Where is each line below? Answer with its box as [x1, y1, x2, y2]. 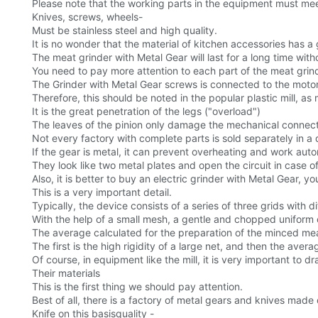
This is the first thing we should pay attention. [32, 280, 243, 293]
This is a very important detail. [32, 186, 172, 199]
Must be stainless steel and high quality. [32, 24, 217, 37]
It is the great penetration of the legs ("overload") [32, 105, 261, 118]
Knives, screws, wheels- [32, 11, 143, 23]
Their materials [32, 267, 100, 280]
